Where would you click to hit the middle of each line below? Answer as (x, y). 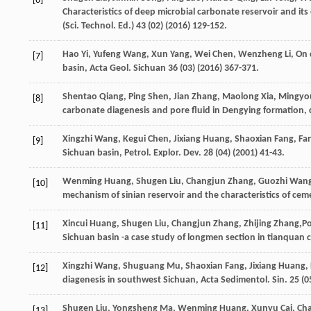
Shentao (80, 96)
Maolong (241, 96)
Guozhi (273, 181)
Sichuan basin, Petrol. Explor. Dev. (132, 153)
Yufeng (107, 54)
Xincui (75, 224)
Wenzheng (260, 54)
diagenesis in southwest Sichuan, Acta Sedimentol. (167, 280)
